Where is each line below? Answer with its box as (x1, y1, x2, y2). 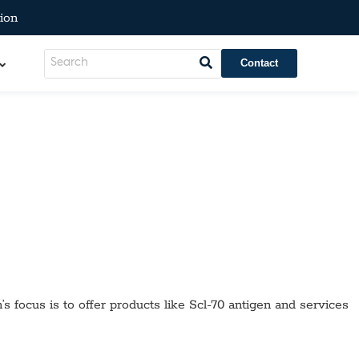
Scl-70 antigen (189, 297, 271, 313)
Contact (240, 56, 278, 69)
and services (271, 297, 349, 313)
